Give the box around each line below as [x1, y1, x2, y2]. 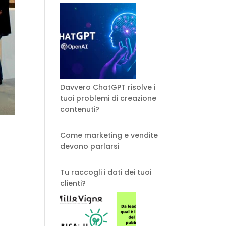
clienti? [60, 178, 86, 188]
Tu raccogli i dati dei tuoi [60, 167, 152, 177]
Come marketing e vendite [60, 130, 158, 140]
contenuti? [60, 104, 100, 115]
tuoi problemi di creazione [60, 93, 157, 103]
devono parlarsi [60, 141, 120, 151]
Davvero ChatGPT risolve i [60, 82, 156, 92]
